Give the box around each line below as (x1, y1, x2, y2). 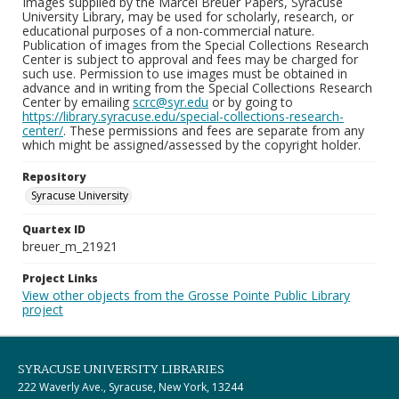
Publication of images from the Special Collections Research (22, 37, 369, 53)
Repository (22, 169, 85, 184)
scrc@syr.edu (133, 94, 208, 110)
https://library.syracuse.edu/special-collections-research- (22, 108, 344, 125)
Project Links (22, 271, 98, 286)
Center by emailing (22, 94, 133, 110)
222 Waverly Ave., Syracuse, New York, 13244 (18, 379, 243, 395)
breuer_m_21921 (22, 238, 118, 255)
